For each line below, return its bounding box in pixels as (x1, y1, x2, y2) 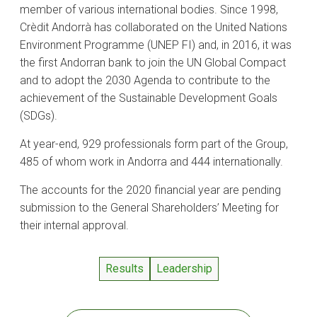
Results (105, 262, 144, 276)
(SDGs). (20, 109, 57, 123)
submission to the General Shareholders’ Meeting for (20, 201, 279, 215)
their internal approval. (20, 219, 129, 233)
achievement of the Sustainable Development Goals (20, 91, 277, 105)
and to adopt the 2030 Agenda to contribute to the (20, 74, 270, 88)
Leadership (156, 262, 212, 276)
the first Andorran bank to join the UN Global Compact (20, 56, 286, 70)
